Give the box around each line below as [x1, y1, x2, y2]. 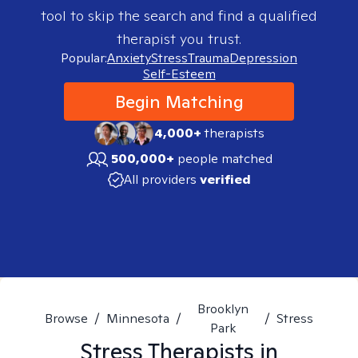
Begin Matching [114, 90, 244, 113]
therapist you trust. [117, 30, 241, 48]
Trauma [188, 50, 229, 66]
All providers [123, 171, 197, 188]
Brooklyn [197, 300, 249, 317]
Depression [229, 50, 297, 66]
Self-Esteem [142, 66, 216, 82]
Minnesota [106, 310, 169, 327]
